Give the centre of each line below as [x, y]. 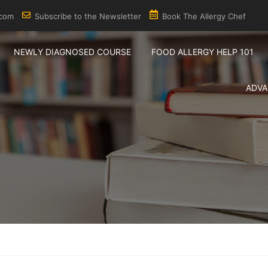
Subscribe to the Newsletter [88, 16]
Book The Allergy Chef [204, 16]
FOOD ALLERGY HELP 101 [202, 52]
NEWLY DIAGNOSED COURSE [72, 52]
